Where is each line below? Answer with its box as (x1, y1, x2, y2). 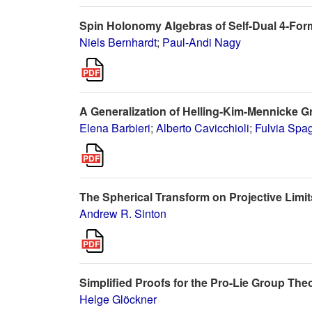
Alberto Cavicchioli (156, 120, 249, 136)
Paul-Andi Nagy (162, 34, 241, 50)
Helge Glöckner (79, 291, 157, 307)
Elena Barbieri (79, 120, 150, 136)
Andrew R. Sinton (79, 205, 166, 221)
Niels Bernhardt (79, 34, 157, 50)
